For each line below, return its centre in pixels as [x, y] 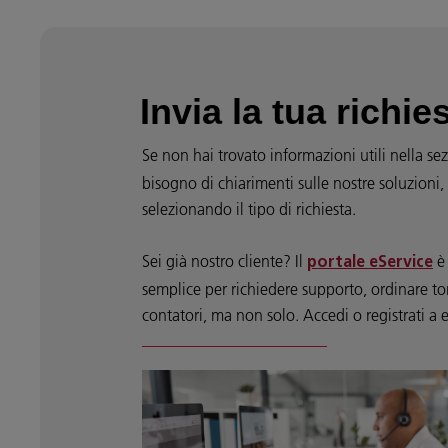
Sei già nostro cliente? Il [224, 261]
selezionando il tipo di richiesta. [249, 209]
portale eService [370, 263]
